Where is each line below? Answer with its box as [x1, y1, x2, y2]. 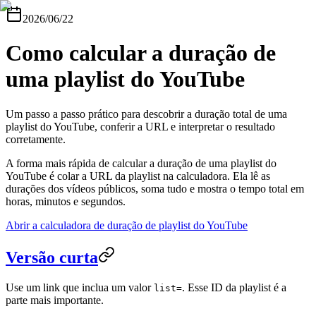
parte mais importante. [6, 293, 104, 306]
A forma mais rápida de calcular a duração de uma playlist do [6, 157, 276, 169]
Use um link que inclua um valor [6, 281, 154, 293]
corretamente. [6, 133, 66, 145]
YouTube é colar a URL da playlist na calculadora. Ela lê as [6, 169, 270, 182]
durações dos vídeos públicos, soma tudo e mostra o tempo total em [6, 182, 304, 195]
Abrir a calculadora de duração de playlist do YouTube [6, 219, 248, 231]
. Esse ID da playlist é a [182, 281, 286, 293]
